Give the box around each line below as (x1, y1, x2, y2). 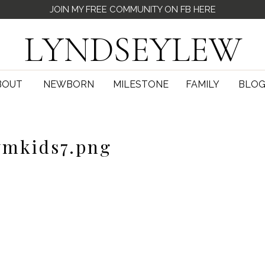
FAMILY (185, 79, 219, 90)
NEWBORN (43, 79, 94, 90)
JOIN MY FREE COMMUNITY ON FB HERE (49, 4, 216, 15)
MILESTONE (112, 79, 169, 90)
